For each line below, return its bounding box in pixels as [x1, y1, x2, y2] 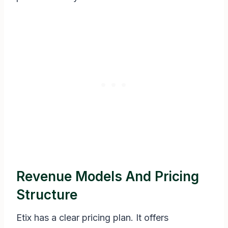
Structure [16, 187, 77, 203]
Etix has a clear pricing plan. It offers [16, 212, 168, 223]
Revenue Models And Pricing [16, 168, 199, 185]
